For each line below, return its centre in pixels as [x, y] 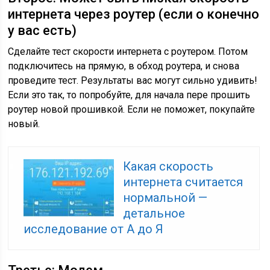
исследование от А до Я [94, 229]
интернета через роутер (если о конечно [134, 14]
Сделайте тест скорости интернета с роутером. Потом [128, 52]
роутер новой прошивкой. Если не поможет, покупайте [132, 109]
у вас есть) [42, 30]
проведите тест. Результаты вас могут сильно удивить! [133, 80]
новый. [24, 124]
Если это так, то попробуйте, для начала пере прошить [129, 95]
